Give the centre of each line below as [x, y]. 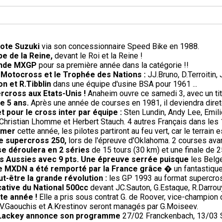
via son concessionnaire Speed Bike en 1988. [119, 47]
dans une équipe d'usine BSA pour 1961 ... [125, 84]
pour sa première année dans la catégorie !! [113, 65]
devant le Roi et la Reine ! [98, 56]
